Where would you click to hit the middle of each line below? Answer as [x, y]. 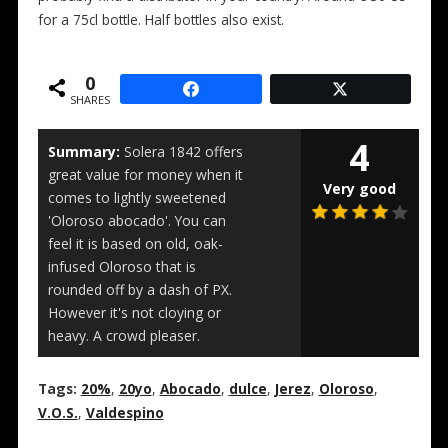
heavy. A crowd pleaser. [123, 336]
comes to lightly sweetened [136, 198]
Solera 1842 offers [181, 152]
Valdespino [124, 413]
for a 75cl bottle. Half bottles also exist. [160, 20]
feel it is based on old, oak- [135, 244]
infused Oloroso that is [121, 267]
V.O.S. [57, 413]
